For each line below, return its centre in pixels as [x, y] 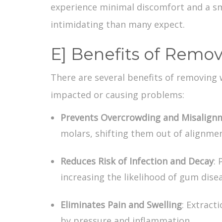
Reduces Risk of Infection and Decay [137, 161]
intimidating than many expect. [118, 24]
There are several [88, 77]
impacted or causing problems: [117, 94]
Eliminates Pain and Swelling [121, 204]
